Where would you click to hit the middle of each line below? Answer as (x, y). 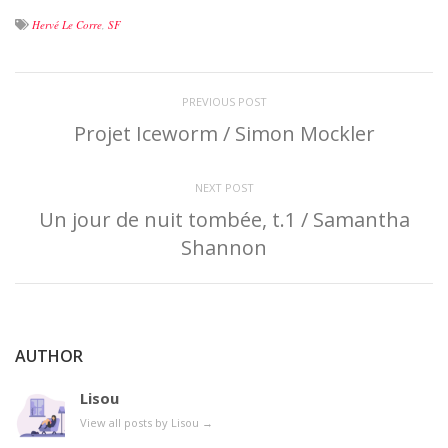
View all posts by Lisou (141, 423)
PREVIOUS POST (224, 102)
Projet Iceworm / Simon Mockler (224, 134)
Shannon (224, 248)
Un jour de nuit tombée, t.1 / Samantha (224, 220)
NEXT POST (224, 188)
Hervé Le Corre (67, 25)
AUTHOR (49, 356)
